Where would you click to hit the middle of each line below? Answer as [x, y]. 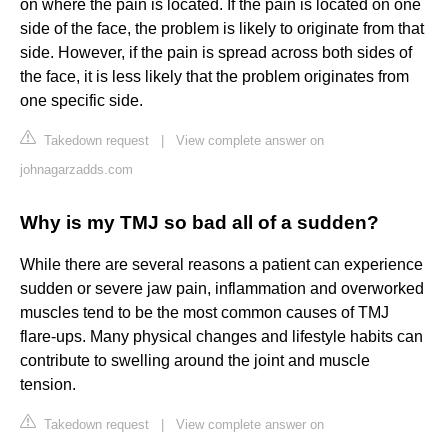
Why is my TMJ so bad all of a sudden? [199, 223]
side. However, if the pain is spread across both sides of [216, 53]
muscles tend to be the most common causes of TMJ [204, 313]
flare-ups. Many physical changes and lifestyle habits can [221, 337]
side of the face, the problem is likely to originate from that [222, 29]
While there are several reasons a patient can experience [221, 265]
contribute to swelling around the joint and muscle [195, 361]
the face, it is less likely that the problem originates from [214, 77]
